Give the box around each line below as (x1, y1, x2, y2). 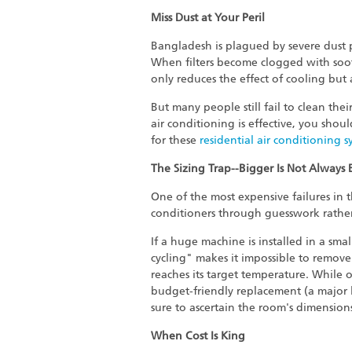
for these (151, 134, 200, 147)
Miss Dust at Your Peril (151, 11, 265, 24)
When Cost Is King (151, 329, 245, 343)
